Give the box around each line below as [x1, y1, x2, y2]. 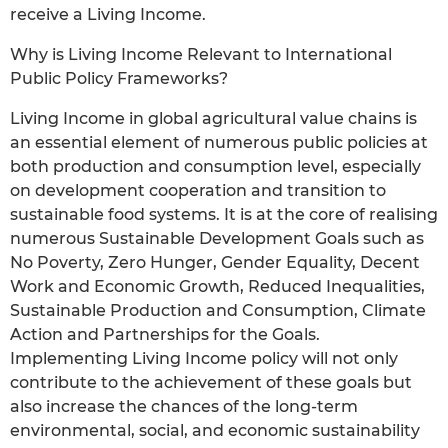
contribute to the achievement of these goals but [10, 373, 412, 393]
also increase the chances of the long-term [10, 397, 358, 417]
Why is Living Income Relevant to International [10, 45, 392, 65]
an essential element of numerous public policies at [10, 133, 428, 153]
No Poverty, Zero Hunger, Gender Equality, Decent [10, 253, 420, 273]
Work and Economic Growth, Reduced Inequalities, [10, 277, 425, 297]
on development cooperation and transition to [10, 181, 386, 201]
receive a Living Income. [10, 5, 206, 25]
